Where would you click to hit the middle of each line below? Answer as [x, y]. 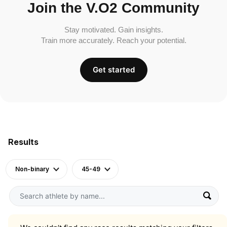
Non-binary [32, 169]
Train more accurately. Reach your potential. [113, 40]
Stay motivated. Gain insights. [113, 29]
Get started [113, 69]
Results [23, 142]
